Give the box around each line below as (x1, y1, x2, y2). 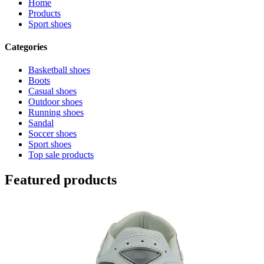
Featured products (5, 172, 117, 188)
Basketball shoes (28, 65, 90, 75)
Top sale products (28, 150, 94, 160)
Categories (5, 41, 47, 52)
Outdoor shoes (28, 97, 82, 107)
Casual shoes (28, 86, 77, 97)
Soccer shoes (28, 128, 77, 139)
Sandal (28, 118, 54, 128)
